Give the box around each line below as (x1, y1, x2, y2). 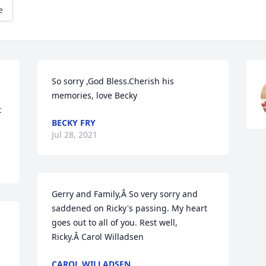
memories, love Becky (52, 90, 138, 101)
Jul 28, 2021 (52, 129, 98, 140)
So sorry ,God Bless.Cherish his (52, 75, 175, 87)
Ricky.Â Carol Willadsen (52, 231, 144, 242)
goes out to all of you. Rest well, (52, 217, 178, 228)
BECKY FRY (52, 117, 96, 128)
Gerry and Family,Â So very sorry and (52, 188, 198, 199)
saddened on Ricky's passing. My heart (52, 202, 208, 214)
